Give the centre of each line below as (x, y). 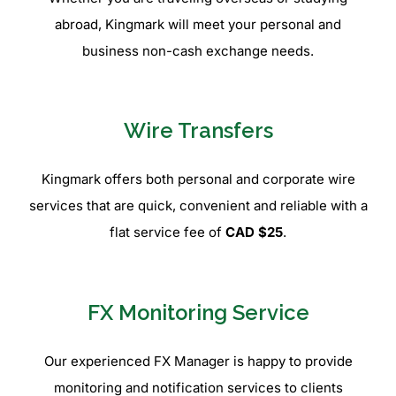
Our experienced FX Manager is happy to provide (198, 361)
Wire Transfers (198, 131)
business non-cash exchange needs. (198, 50)
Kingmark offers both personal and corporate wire (198, 179)
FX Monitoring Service (198, 312)
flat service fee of (168, 232)
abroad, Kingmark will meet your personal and (198, 24)
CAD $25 (254, 232)
